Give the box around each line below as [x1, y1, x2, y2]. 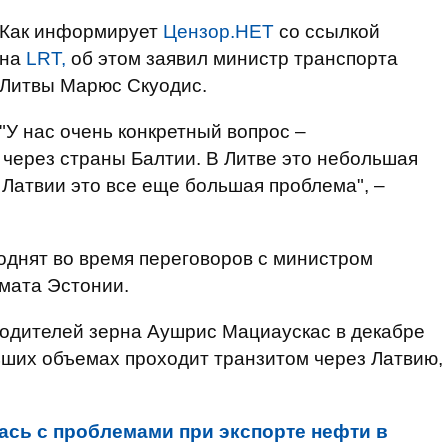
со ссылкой [274, 21, 380, 42]
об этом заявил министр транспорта [66, 48, 398, 69]
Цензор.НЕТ [163, 21, 274, 42]
